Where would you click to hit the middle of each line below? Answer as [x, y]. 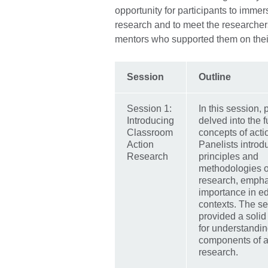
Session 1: [149, 109]
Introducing [150, 121]
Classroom [150, 133]
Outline [216, 77]
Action [140, 145]
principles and [229, 157]
